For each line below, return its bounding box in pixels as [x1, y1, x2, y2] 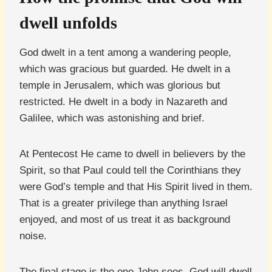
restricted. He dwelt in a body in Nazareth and [19, 96, 227, 108]
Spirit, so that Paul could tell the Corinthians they [19, 165, 241, 177]
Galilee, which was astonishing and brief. [19, 112, 205, 124]
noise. [19, 230, 47, 242]
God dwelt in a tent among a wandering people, [19, 47, 231, 59]
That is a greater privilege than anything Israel [19, 197, 228, 209]
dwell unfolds [19, 13, 117, 33]
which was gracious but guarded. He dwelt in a [19, 63, 230, 75]
